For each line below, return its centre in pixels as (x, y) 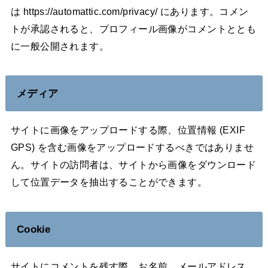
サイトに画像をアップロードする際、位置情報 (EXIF (128, 130)
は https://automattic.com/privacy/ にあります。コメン (130, 11)
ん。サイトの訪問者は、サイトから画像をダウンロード (133, 165)
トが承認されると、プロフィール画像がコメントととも (133, 28)
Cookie (33, 229)
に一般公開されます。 (60, 46)
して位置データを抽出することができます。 (109, 182)
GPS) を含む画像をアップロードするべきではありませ (132, 147)
